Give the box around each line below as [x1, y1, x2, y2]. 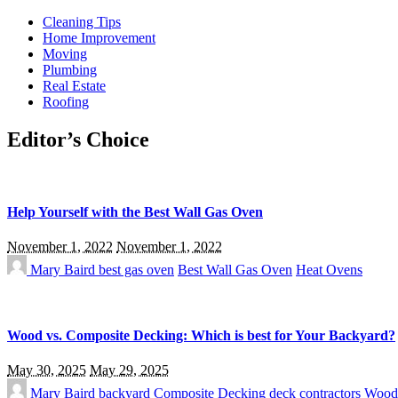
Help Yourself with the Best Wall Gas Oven [7, 204, 263, 220]
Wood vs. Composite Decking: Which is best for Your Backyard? [7, 327, 395, 343]
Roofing [43, 94, 89, 109]
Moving [43, 46, 87, 61]
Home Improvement [43, 30, 155, 45]
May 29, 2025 [90, 362, 169, 378]
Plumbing [43, 62, 97, 77]
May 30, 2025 [7, 362, 86, 378]
